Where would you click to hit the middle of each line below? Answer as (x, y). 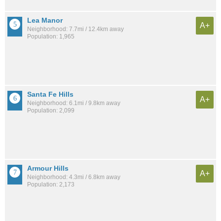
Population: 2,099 (51, 111)
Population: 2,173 (51, 185)
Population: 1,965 (51, 37)
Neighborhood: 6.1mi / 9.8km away (74, 103)
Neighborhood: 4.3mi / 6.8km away (74, 177)
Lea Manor (45, 20)
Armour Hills (48, 168)
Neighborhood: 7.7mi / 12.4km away (75, 29)
